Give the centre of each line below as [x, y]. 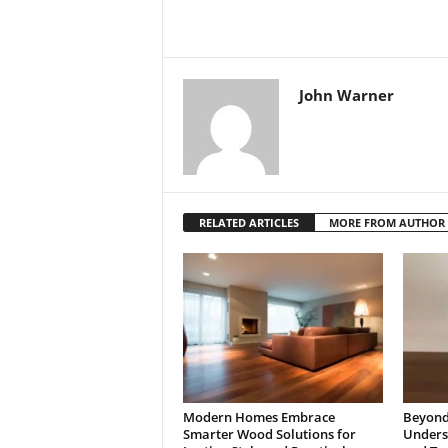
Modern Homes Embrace [258, 417]
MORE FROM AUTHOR [386, 223]
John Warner [346, 95]
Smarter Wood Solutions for [269, 434]
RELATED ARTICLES [248, 223]
